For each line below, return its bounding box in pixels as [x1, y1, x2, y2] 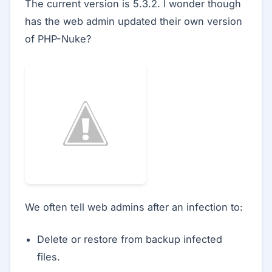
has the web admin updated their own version [25, 15, 242, 28]
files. [37, 251, 60, 263]
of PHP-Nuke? [25, 33, 91, 46]
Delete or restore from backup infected [37, 233, 222, 246]
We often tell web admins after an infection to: [25, 201, 243, 214]
